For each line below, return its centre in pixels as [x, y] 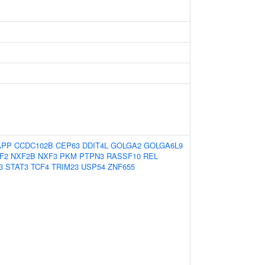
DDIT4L [95, 145]
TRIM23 [65, 167]
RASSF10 [124, 156]
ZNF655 [121, 167]
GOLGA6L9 [163, 145]
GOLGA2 [126, 145]
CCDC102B [34, 145]
